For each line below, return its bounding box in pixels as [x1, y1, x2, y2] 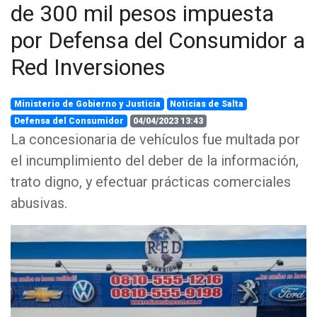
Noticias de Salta [170, 99, 244, 109]
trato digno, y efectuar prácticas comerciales [11, 173, 291, 190]
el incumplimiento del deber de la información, [11, 152, 299, 169]
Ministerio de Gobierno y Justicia [13, 99, 161, 109]
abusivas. [11, 195, 67, 212]
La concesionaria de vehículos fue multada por [11, 131, 300, 148]
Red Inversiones [11, 54, 166, 81]
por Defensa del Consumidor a [11, 27, 305, 54]
